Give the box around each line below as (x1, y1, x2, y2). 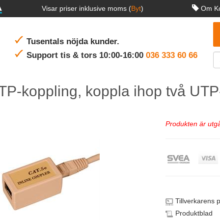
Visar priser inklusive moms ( (41, 4, 131, 12)
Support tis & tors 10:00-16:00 (27, 50, 146, 60)
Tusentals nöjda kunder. (27, 36, 119, 46)
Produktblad (175, 209, 213, 217)
